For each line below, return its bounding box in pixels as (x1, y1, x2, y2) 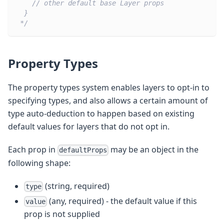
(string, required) (43, 180, 110, 191)
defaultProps (59, 146, 107, 154)
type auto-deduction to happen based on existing (8, 108, 194, 119)
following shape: (8, 157, 70, 168)
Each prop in (8, 144, 57, 155)
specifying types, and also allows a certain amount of (8, 95, 208, 106)
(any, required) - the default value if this (47, 195, 197, 206)
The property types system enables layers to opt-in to (8, 82, 209, 93)
